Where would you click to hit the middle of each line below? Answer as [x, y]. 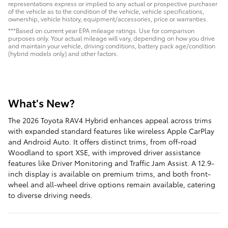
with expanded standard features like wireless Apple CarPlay [111, 131]
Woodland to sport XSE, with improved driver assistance [104, 152]
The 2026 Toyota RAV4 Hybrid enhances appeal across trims [110, 120]
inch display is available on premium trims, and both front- [109, 173]
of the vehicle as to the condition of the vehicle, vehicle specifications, [106, 11]
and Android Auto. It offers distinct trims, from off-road [102, 141]
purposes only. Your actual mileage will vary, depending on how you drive [111, 38]
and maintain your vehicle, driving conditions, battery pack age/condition [112, 46]
